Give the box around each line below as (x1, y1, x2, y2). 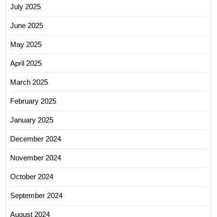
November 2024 (10, 153, 61, 162)
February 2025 (10, 96, 56, 105)
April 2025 (10, 59, 42, 67)
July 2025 (10, 2, 41, 11)
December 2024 (10, 134, 61, 143)
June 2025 (10, 21, 43, 30)
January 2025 (10, 115, 53, 124)
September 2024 (10, 191, 62, 200)
